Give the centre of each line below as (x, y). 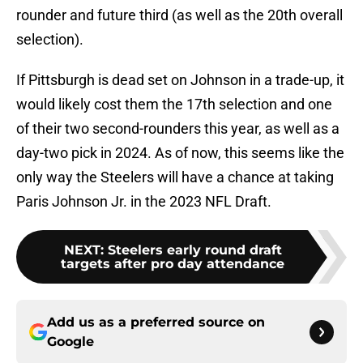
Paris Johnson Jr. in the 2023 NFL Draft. (144, 202)
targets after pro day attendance (173, 264)
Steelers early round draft (194, 250)
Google (70, 342)
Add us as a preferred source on (156, 322)
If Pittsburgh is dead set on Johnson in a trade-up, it (180, 80)
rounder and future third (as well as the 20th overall (179, 15)
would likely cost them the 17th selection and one (174, 105)
